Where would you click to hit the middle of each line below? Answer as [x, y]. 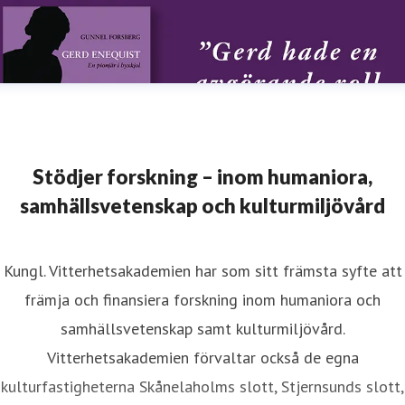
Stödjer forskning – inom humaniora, [202, 177]
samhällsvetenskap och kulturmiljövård [202, 206]
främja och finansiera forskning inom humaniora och [202, 300]
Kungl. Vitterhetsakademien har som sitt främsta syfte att [202, 271]
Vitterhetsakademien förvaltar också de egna [202, 358]
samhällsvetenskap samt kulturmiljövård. [202, 329]
